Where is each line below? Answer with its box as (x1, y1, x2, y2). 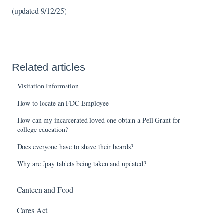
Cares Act (17, 204, 47, 215)
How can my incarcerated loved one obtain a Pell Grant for (17, 115, 181, 125)
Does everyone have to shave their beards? (17, 142, 134, 152)
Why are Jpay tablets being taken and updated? (17, 159, 147, 169)
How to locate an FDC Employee (17, 98, 109, 108)
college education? (17, 125, 68, 134)
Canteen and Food (17, 184, 73, 195)
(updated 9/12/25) (12, 5, 66, 16)
